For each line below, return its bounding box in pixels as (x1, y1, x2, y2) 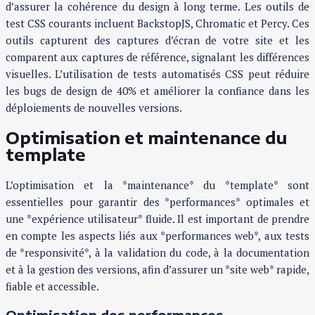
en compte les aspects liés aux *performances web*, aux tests (6, 228, 309, 243)
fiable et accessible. (6, 278, 99, 293)
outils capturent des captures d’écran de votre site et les (6, 33, 309, 48)
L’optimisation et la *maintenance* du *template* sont (6, 177, 309, 192)
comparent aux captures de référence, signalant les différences (6, 50, 309, 65)
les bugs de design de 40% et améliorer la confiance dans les (6, 84, 309, 98)
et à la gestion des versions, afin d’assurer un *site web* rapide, (6, 262, 309, 276)
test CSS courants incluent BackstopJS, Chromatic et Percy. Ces (6, 16, 309, 31)
